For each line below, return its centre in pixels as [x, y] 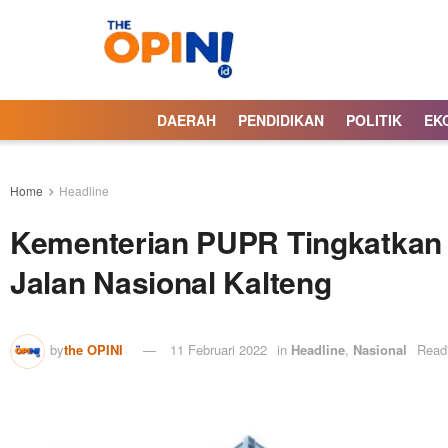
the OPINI [93, 349]
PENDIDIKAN [281, 120]
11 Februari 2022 [218, 349]
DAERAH [186, 120]
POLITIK [374, 120]
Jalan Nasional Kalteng [171, 281]
